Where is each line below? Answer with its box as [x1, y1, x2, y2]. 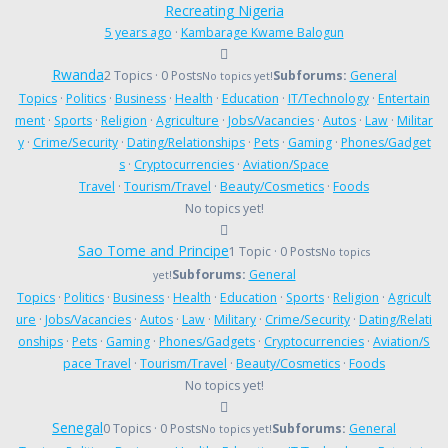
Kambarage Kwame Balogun [180, 23, 344, 41]
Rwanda [51, 64, 104, 84]
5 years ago [104, 23, 172, 41]
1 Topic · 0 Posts [229, 242, 321, 260]
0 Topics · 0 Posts [103, 419, 201, 437]
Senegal [52, 417, 103, 437]
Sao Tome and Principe [78, 240, 229, 260]
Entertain [377, 89, 430, 107]
